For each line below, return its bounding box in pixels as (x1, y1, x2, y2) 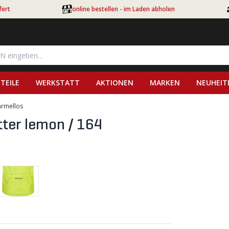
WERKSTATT (36, 78, 80, 87)
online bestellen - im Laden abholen (72, 5, 175, 13)
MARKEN (150, 78, 180, 87)
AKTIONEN (96, 78, 133, 87)
